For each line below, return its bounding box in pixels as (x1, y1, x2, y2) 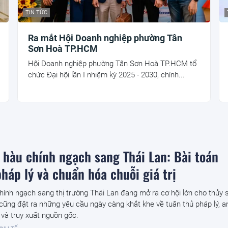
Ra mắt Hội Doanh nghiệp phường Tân (28, 33, 183, 44)
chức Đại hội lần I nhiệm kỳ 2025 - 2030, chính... (28, 70, 185, 80)
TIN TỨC (25, 9, 48, 16)
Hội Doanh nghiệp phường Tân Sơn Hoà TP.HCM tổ (28, 59, 197, 69)
